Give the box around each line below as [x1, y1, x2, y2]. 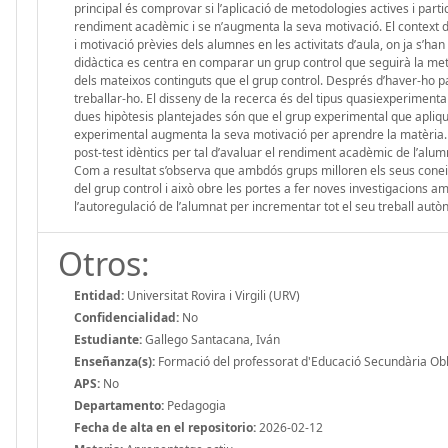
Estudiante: [74, 330, 142, 348]
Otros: [58, 241, 150, 285]
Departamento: [74, 396, 164, 414]
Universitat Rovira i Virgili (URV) [124, 286, 300, 304]
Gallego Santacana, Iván [142, 330, 280, 348]
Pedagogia [164, 396, 226, 414]
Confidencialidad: [74, 308, 179, 326]
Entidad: [74, 286, 124, 304]
